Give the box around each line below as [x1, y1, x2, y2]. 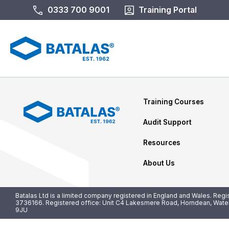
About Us [143, 158, 175, 167]
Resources [143, 138, 180, 147]
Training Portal [139, 5, 197, 15]
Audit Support [143, 118, 192, 126]
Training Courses [143, 97, 204, 106]
